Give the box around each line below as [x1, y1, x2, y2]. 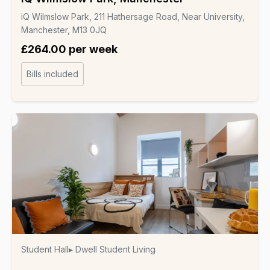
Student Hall [21, 243, 69, 254]
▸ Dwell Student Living [69, 243, 155, 254]
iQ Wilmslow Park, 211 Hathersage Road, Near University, [21, 11, 245, 22]
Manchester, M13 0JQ [21, 24, 107, 35]
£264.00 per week [21, 42, 118, 55]
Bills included [27, 68, 78, 79]
